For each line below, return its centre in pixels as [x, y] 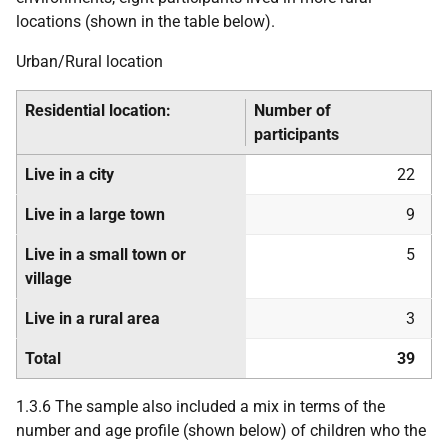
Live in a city [69, 174]
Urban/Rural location [89, 61]
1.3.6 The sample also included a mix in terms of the [200, 406]
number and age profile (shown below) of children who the [221, 430]
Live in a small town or [105, 254]
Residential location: [98, 110]
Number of [292, 110]
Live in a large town [95, 214]
